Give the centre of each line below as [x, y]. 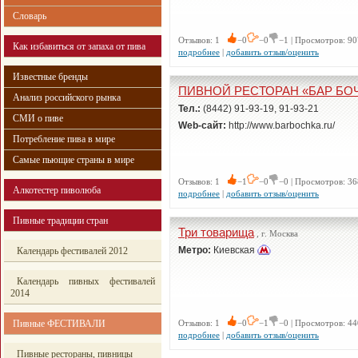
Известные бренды [50, 76]
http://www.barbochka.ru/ [280, 125]
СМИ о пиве [38, 118]
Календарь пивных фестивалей [86, 281]
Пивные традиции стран [60, 220]
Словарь [30, 16]
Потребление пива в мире [64, 139]
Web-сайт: [202, 125]
